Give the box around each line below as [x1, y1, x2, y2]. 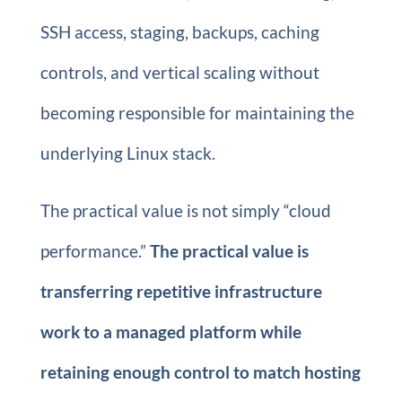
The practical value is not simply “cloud [39, 200, 331, 221]
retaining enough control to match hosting [39, 362, 361, 382]
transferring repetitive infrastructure [39, 281, 322, 301]
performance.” [39, 240, 150, 261]
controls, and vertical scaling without [39, 62, 319, 83]
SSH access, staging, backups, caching [39, 22, 319, 42]
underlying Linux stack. [39, 143, 215, 163]
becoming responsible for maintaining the [39, 102, 354, 123]
